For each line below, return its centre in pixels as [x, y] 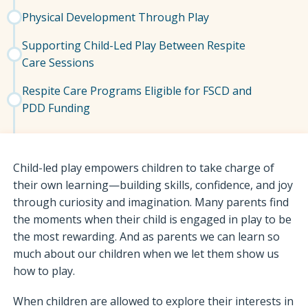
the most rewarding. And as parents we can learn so [147, 237]
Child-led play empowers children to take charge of [144, 168]
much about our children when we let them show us [146, 254]
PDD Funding [58, 108]
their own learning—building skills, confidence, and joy [153, 185]
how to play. [46, 271]
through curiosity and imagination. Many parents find [151, 202]
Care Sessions [60, 62]
